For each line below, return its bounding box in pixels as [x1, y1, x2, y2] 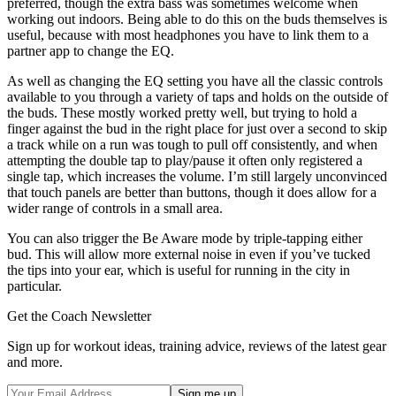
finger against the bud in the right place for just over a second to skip [7, 121, 387, 137]
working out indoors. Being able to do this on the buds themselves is [7, 11, 387, 27]
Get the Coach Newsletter [7, 308, 151, 324]
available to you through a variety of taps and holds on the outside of [7, 89, 388, 105]
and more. [7, 354, 63, 370]
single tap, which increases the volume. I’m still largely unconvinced [7, 169, 387, 185]
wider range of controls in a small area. [7, 201, 223, 217]
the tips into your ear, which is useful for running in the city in [7, 263, 350, 278]
